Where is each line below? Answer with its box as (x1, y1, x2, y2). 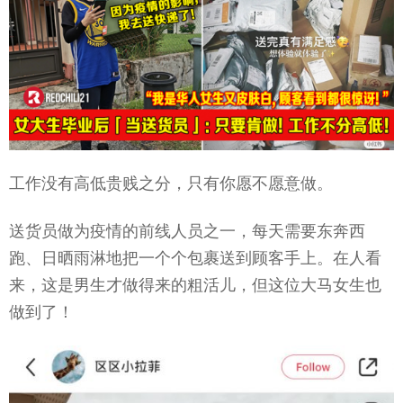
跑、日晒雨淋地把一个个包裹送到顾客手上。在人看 (9, 247, 381, 267)
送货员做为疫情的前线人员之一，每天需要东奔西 (9, 220, 365, 240)
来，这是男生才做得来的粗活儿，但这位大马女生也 (9, 274, 381, 294)
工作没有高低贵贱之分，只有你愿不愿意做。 (9, 174, 333, 193)
